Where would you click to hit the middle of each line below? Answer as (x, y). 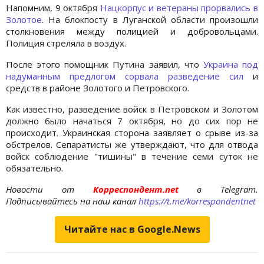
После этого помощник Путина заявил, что (105, 64)
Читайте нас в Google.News (132, 229)
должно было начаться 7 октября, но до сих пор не (132, 121)
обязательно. (34, 168)
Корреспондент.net (136, 189)
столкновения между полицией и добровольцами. (132, 31)
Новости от (40, 189)
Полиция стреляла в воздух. (66, 43)
